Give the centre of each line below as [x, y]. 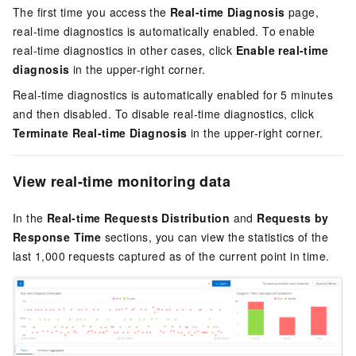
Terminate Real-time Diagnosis [100, 132]
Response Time [57, 236]
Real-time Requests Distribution [138, 217]
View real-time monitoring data [122, 181]
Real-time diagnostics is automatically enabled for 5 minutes [173, 94]
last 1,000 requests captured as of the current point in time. [171, 255]
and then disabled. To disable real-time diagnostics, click [164, 113]
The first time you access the [91, 12]
